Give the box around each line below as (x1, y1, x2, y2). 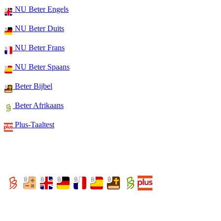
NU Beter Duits (13, 24, 64, 33)
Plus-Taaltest (13, 120, 54, 129)
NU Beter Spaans (13, 63, 70, 71)
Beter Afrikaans (13, 101, 64, 110)
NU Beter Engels (13, 5, 69, 13)
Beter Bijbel (13, 82, 52, 90)
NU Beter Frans (13, 43, 65, 52)
